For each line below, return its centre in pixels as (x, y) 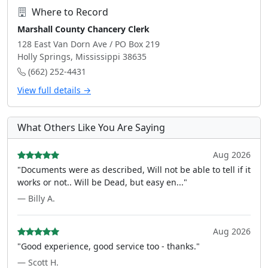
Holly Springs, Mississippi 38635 (82, 57)
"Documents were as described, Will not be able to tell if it (134, 170)
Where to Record (70, 12)
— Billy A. (36, 198)
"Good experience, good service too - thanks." (109, 246)
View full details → (54, 90)
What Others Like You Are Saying (91, 127)
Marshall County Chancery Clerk (83, 29)
